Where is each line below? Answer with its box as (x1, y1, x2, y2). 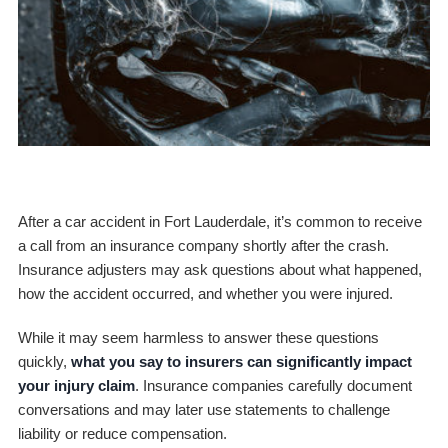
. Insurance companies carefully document (134, 376, 412, 394)
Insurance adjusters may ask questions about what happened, (17, 260, 422, 278)
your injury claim (17, 376, 135, 394)
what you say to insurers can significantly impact (70, 352, 412, 370)
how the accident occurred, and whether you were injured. (17, 284, 393, 302)
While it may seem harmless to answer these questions (17, 328, 379, 346)
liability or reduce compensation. (17, 424, 227, 442)
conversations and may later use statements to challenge (17, 400, 390, 418)
